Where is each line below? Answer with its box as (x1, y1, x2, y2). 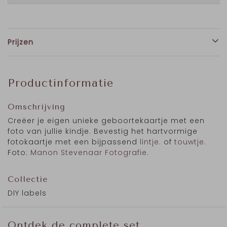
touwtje (174, 137, 204, 147)
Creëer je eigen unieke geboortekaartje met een (8, 116, 205, 126)
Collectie (8, 174, 48, 184)
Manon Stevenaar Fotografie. (30, 147, 149, 158)
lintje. (140, 137, 161, 147)
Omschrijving (8, 102, 65, 111)
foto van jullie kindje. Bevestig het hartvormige (8, 126, 198, 136)
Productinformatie (8, 77, 113, 89)
